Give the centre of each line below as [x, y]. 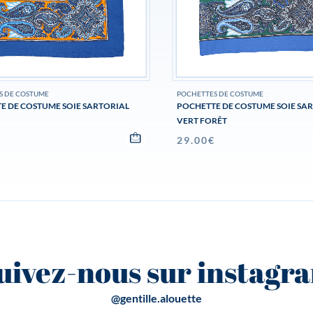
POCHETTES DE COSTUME [220, 94]
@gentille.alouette [156, 298]
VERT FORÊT [202, 121]
